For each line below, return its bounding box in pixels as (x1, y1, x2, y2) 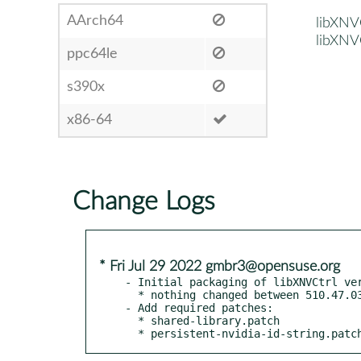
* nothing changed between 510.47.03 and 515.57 (125, 288, 138, 301)
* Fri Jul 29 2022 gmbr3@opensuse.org (99, 259, 340, 274)
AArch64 (67, 13, 123, 28)
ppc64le (67, 46, 118, 61)
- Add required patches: (125, 301, 273, 314)
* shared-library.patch (125, 313, 138, 327)
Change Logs (73, 188, 215, 214)
